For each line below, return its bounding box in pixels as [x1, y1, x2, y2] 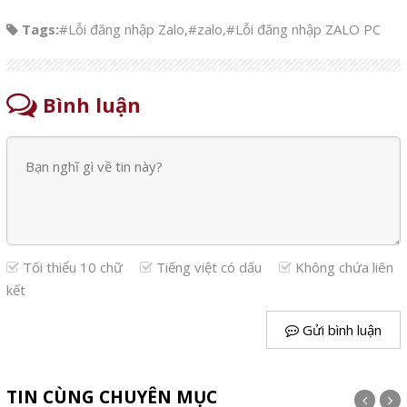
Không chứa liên [291, 258, 393, 277]
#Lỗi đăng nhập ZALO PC [225, 20, 381, 39]
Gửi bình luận [299, 321, 382, 340]
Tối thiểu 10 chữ [18, 258, 126, 277]
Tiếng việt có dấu [152, 258, 265, 277]
